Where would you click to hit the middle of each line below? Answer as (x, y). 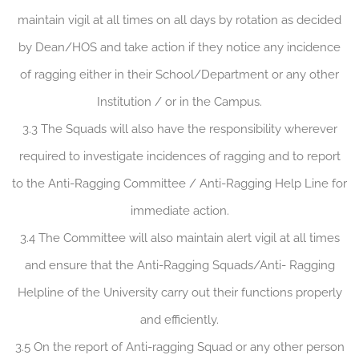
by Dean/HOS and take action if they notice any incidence (179, 48)
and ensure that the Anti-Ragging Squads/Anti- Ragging (179, 266)
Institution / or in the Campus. (179, 102)
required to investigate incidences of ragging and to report (179, 157)
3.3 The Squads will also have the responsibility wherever (179, 129)
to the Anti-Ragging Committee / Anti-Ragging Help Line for (179, 184)
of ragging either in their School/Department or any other (179, 75)
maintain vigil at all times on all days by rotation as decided (179, 20)
